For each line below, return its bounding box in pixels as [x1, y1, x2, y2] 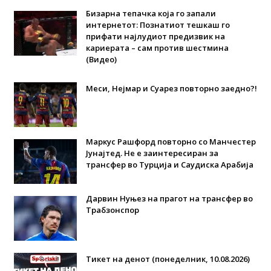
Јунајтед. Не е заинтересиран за [85, 147, 218, 158]
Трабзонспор [85, 204, 139, 215]
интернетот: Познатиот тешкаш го [85, 19, 230, 30]
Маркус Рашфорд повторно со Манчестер [85, 135, 256, 147]
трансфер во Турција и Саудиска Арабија [85, 158, 253, 170]
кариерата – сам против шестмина [85, 42, 229, 53]
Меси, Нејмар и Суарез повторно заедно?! [85, 82, 257, 94]
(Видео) [85, 53, 117, 65]
